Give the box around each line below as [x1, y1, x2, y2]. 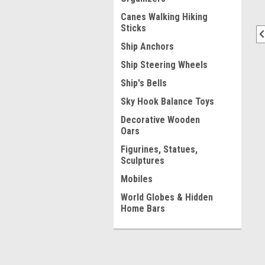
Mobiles [121, 173, 153, 185]
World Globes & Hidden [121, 192, 213, 203]
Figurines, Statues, [121, 144, 198, 155]
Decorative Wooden [121, 114, 200, 125]
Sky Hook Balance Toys [121, 96, 214, 107]
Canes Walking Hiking [121, 11, 208, 22]
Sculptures [121, 155, 164, 166]
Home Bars [121, 203, 165, 214]
